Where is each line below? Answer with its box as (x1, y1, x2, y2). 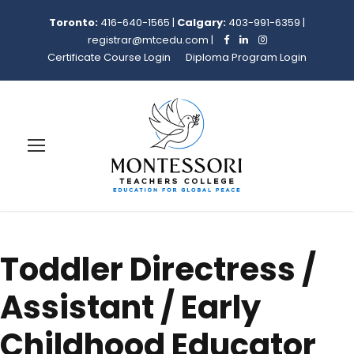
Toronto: (49, 15, 98, 30)
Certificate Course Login (47, 50, 171, 65)
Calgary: (177, 15, 226, 30)
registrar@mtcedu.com (87, 32, 209, 47)
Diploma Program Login (186, 50, 307, 65)
